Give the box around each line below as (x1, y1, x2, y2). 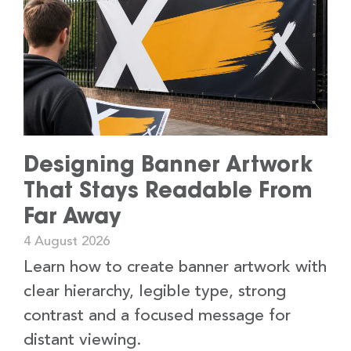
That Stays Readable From (24, 176, 313, 204)
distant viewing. (24, 332, 141, 349)
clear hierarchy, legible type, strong (24, 284, 286, 301)
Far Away (24, 202, 121, 230)
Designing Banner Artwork (24, 150, 313, 178)
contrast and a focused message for (24, 308, 291, 325)
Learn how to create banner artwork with (24, 259, 327, 277)
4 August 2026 (24, 235, 110, 249)
